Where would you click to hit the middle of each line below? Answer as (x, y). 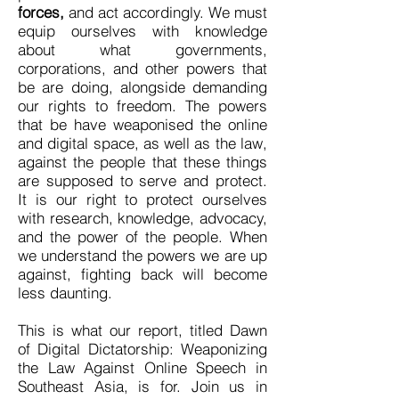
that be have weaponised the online (142, 124)
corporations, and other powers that (142, 68)
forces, (41, 12)
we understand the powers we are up (142, 255)
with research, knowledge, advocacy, (142, 218)
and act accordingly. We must (166, 12)
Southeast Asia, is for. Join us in (142, 386)
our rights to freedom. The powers (142, 106)
